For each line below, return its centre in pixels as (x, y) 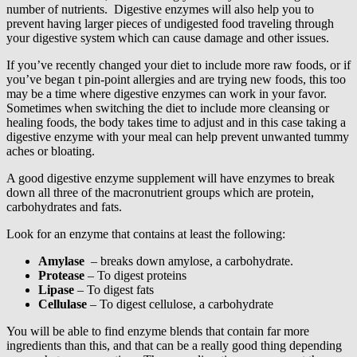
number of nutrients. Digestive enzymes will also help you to (160, 9)
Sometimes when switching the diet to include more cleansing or (168, 108)
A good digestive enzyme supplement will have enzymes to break (171, 178)
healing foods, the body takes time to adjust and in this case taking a (176, 122)
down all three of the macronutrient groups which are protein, (160, 192)
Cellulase (63, 304)
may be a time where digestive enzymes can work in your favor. (167, 93)
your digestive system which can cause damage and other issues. (168, 37)
